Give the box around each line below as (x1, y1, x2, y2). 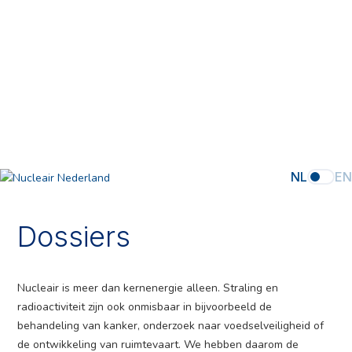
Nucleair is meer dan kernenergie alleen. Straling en (17, 280, 279, 295)
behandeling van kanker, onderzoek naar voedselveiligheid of (17, 317, 324, 333)
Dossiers (16, 219, 130, 255)
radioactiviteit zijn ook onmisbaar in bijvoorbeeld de (17, 299, 273, 314)
